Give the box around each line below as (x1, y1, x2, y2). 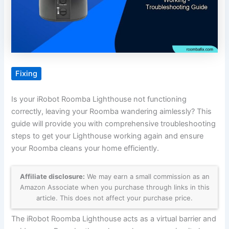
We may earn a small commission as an (84, 172, 210, 181)
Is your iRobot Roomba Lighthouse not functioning (11, 95, 187, 104)
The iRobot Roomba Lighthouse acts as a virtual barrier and (11, 214, 217, 224)
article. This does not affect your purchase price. (36, 194, 193, 202)
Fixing (15, 69, 38, 79)
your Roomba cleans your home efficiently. (11, 144, 159, 153)
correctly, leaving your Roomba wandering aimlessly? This (11, 107, 212, 116)
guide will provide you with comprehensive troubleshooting (11, 119, 216, 128)
